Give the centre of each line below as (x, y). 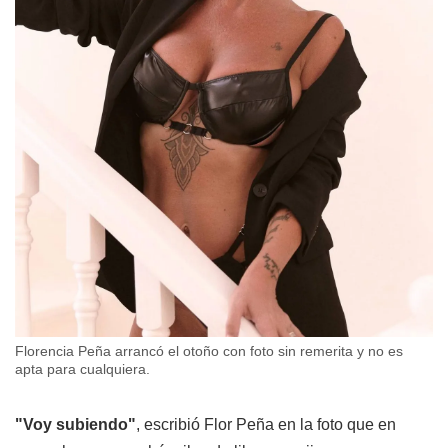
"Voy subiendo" (75, 424)
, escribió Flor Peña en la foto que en (266, 424)
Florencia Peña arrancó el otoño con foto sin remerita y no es (209, 350)
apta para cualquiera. (82, 368)
